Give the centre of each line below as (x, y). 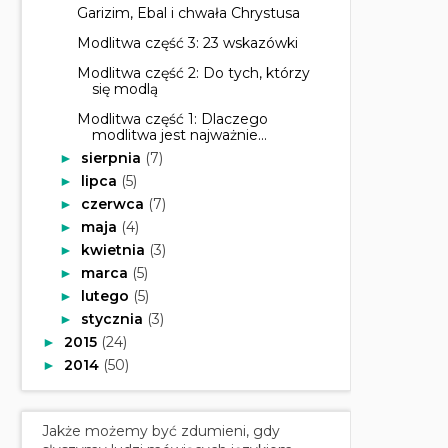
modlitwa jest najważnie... (179, 134)
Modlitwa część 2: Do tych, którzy (193, 72)
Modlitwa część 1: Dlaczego (172, 118)
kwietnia (114, 249)
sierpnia (112, 157)
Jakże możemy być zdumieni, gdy (161, 430)
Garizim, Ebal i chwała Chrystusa (188, 12)
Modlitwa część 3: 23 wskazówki (187, 42)
